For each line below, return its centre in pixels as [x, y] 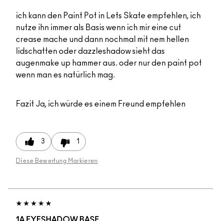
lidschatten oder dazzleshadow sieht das [90, 52]
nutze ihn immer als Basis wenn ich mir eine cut [98, 28]
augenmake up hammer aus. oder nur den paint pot [109, 63]
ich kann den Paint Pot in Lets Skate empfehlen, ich [108, 16]
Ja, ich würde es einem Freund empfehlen [110, 104]
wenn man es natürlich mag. [65, 75]
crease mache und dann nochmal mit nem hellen [102, 40]
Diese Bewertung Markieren [57, 161]
